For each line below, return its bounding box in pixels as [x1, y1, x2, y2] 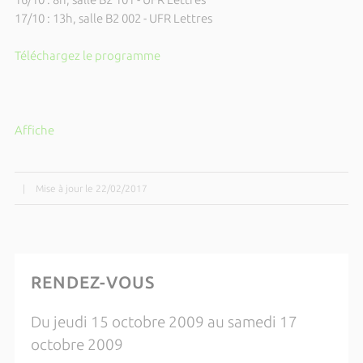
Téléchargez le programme [14, 49, 160, 62]
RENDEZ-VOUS [30, 272, 155, 292]
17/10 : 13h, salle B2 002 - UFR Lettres [14, 11, 212, 25]
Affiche [14, 123, 54, 137]
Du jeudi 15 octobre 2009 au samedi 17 [30, 314, 297, 331]
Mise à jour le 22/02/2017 [35, 183, 147, 194]
